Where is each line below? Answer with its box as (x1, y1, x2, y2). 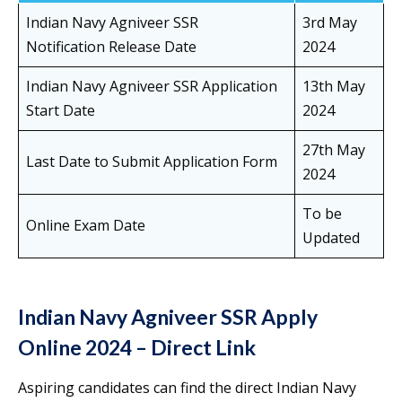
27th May (302, 140, 365, 161)
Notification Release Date (26, 37, 197, 57)
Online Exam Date (26, 215, 145, 236)
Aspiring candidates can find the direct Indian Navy (18, 378, 356, 398)
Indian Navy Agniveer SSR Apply (18, 304, 318, 330)
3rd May (302, 13, 357, 33)
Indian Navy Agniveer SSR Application (26, 76, 277, 97)
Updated (302, 228, 360, 249)
